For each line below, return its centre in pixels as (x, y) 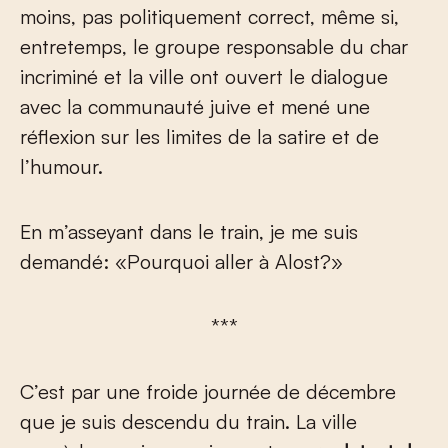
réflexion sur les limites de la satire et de (199, 137)
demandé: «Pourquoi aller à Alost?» (181, 262)
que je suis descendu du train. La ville (188, 422)
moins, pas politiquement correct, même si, (209, 17)
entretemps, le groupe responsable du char (214, 47)
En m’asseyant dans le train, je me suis (189, 232)
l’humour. (61, 167)
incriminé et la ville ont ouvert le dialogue (204, 77)
